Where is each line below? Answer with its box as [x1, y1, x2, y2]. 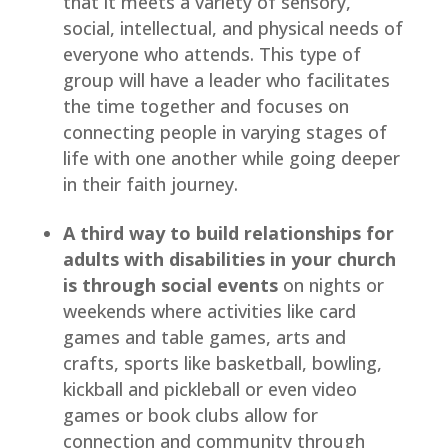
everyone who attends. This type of [62, 41, 361, 66]
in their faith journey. [62, 171, 238, 196]
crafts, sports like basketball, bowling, [62, 350, 382, 375]
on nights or [277, 272, 384, 297]
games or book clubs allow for [62, 402, 318, 427]
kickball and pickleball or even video [62, 376, 357, 401]
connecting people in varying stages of [62, 119, 387, 144]
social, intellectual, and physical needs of [62, 15, 403, 40]
